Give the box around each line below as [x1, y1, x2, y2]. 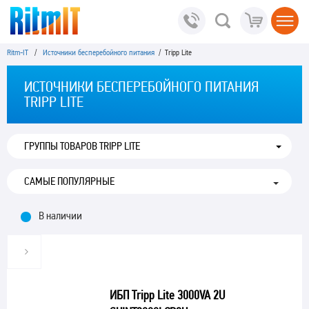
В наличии [39, 209, 82, 222]
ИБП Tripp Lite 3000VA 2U [109, 288, 225, 302]
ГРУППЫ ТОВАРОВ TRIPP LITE [24, 139, 140, 152]
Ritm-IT [7, 48, 28, 57]
